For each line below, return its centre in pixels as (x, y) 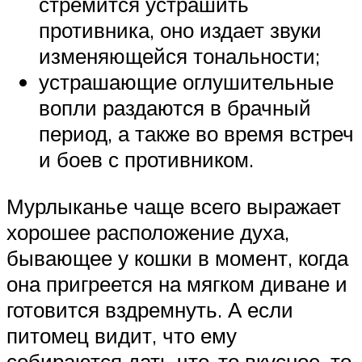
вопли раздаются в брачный (175, 107)
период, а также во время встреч (196, 133)
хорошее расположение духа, (148, 232)
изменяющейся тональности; (179, 55)
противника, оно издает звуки (180, 29)
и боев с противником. (146, 159)
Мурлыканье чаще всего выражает (174, 206)
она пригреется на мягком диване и (177, 283)
